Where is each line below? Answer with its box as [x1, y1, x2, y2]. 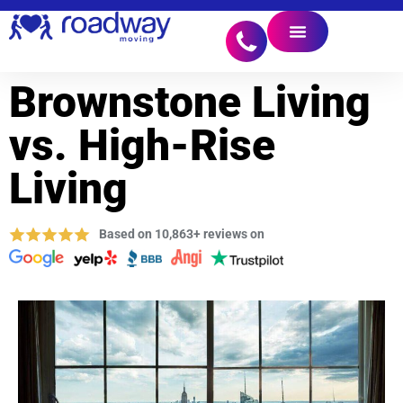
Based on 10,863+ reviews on [99, 227, 264, 241]
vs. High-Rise [9, 120, 275, 171]
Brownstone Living [9, 76, 371, 128]
